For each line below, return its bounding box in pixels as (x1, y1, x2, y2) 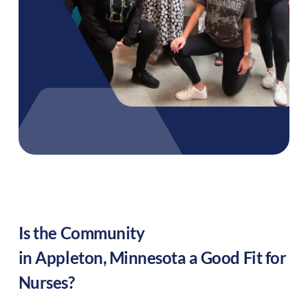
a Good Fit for (186, 247, 287, 268)
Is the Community (18, 223, 145, 243)
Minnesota (109, 247, 186, 268)
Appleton (35, 247, 103, 268)
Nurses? (18, 272, 75, 293)
